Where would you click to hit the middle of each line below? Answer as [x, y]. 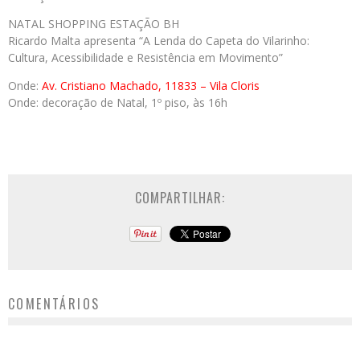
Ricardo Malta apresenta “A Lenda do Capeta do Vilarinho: [159, 41]
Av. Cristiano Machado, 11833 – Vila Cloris [151, 86]
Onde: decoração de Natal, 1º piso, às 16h [118, 103]
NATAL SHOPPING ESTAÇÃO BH [94, 24]
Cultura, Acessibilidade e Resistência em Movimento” [145, 58]
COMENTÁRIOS [54, 304]
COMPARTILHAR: [180, 198]
